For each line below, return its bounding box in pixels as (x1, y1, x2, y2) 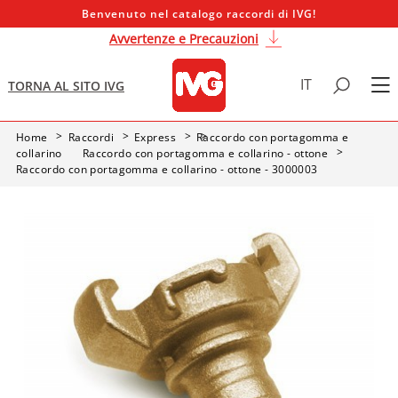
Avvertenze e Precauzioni (109, 30, 259, 47)
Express (134, 130, 177, 145)
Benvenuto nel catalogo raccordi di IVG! (82, 6, 316, 21)
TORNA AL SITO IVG (8, 76, 124, 94)
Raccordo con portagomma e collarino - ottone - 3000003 (16, 162, 318, 177)
